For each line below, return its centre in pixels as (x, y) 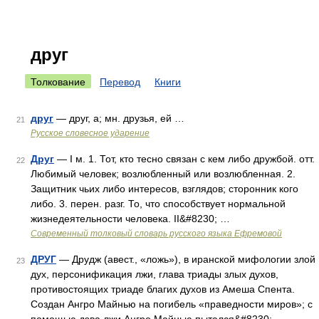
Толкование (58, 82)
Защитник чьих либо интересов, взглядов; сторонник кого (164, 189)
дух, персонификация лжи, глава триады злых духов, (155, 274)
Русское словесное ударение (90, 133)
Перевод (120, 82)
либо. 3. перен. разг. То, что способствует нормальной (158, 204)
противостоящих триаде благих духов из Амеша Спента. (163, 289)
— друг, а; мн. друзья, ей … (119, 118)
